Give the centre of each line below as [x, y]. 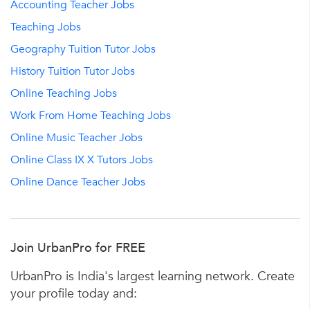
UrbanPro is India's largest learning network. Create [153, 277]
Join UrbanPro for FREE [78, 248]
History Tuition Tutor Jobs [73, 72]
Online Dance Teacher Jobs [78, 182]
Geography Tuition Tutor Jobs [83, 49]
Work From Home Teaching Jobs [91, 116]
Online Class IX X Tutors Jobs [82, 160]
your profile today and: [74, 294]
